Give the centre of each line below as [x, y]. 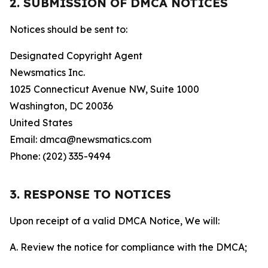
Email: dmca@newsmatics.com [80, 139]
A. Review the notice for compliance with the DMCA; [128, 247]
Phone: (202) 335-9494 [60, 156]
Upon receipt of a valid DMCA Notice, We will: [115, 221]
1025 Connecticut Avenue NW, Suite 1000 [104, 89]
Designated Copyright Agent [76, 56]
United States [41, 123]
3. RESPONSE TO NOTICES [90, 194]
